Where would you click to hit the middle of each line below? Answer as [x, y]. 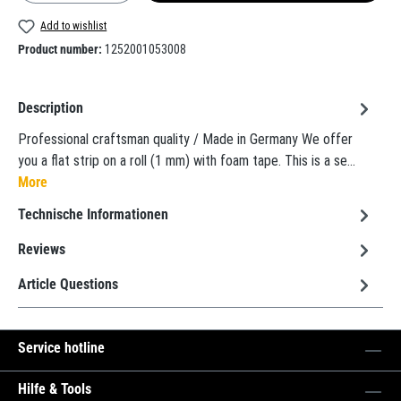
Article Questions [68, 285]
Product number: [61, 49]
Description [51, 108]
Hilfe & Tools [55, 389]
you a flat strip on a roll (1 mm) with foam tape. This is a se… [187, 160]
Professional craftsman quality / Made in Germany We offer [185, 139]
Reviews [42, 250]
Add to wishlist [74, 26]
